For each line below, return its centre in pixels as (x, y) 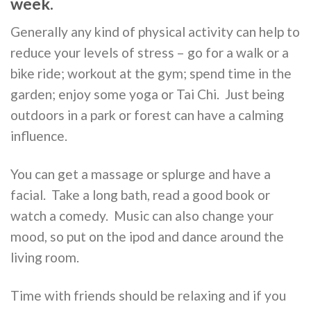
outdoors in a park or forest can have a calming (147, 115)
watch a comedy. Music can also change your (142, 216)
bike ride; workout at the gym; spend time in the (151, 74)
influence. (39, 136)
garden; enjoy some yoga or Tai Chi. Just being (148, 94)
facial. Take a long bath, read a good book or (140, 195)
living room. (45, 258)
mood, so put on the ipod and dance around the (147, 237)
